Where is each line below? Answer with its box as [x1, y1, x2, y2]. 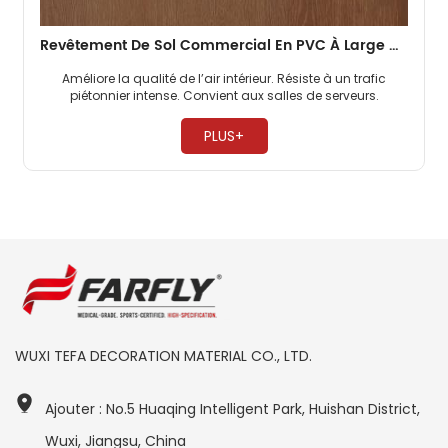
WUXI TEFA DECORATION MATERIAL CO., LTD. [15, 346, 312, 367]
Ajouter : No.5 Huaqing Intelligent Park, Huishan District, [45, 399, 420, 420]
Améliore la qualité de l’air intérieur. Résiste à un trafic [62, 69, 386, 87]
